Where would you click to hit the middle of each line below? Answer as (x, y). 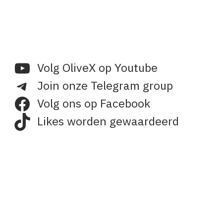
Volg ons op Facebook (93, 104)
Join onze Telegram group (105, 86)
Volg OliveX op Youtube (97, 68)
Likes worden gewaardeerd (108, 122)
